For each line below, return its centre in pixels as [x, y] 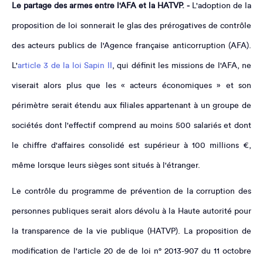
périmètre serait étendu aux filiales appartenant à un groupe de [131, 105]
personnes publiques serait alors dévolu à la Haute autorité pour [131, 211]
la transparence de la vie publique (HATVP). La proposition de [131, 231]
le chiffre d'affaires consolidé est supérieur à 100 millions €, [131, 145]
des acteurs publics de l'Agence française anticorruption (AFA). [131, 45]
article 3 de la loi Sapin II [65, 65]
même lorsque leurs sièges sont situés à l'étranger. [106, 165]
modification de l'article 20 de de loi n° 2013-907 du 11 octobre [131, 251]
